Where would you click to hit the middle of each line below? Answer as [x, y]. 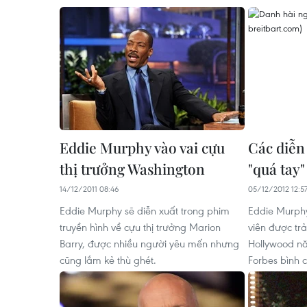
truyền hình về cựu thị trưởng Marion [140, 226]
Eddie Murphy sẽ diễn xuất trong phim [145, 210]
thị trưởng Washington [132, 168]
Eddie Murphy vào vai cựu [142, 147]
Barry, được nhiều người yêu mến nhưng [149, 243]
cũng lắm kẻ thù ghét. [108, 259]
